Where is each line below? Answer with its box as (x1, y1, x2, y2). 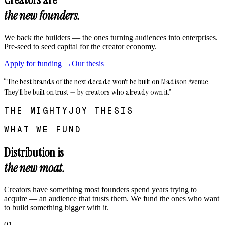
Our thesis (72, 59, 104, 68)
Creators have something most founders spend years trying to (4, 185, 197, 194)
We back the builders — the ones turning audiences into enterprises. (4, 33, 218, 42)
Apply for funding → (4, 59, 72, 68)
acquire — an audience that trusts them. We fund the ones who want (4, 194, 219, 203)
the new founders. (4, 7, 80, 23)
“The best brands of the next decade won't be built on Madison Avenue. (4, 76, 210, 87)
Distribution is (4, 144, 64, 160)
